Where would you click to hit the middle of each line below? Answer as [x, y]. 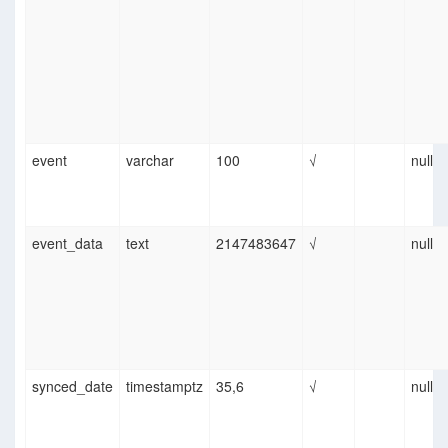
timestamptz [164, 386]
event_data [67, 243]
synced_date [72, 386]
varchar [150, 160]
